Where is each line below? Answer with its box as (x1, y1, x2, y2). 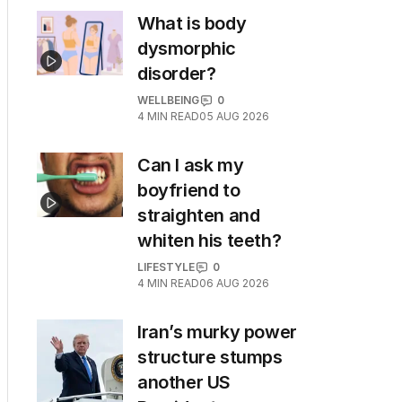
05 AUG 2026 (199, 109, 269, 123)
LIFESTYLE (137, 260, 195, 274)
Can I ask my (137, 154, 244, 176)
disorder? (137, 63, 216, 84)
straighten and (137, 205, 260, 226)
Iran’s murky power (137, 321, 297, 343)
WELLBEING (137, 93, 199, 107)
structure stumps (137, 346, 283, 368)
